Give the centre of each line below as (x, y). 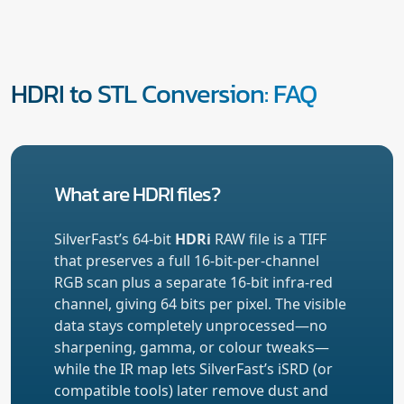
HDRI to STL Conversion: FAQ (164, 93)
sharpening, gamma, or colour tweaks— (192, 347)
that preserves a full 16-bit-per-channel (187, 260)
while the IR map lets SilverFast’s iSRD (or (193, 368)
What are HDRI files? (137, 193)
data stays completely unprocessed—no (191, 325)
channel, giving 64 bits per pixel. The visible (200, 303)
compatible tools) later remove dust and (191, 390)
